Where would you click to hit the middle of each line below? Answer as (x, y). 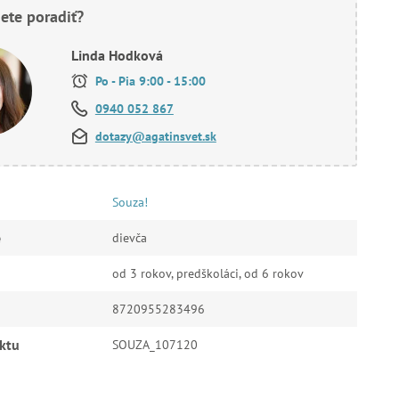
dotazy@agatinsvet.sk (155, 136)
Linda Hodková (117, 55)
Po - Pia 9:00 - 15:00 (148, 81)
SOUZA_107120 (155, 345)
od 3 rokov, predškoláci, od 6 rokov (208, 273)
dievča (129, 238)
